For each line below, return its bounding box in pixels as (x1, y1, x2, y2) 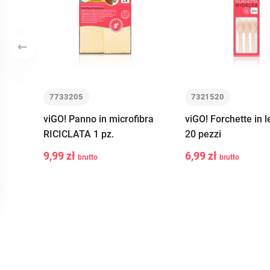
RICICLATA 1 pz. (43, 128, 114, 140)
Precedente (21, 47, 69, 59)
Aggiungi (104, 141, 143, 152)
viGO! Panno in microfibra (43, 113, 154, 125)
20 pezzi (184, 128, 221, 140)
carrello (106, 170, 140, 181)
